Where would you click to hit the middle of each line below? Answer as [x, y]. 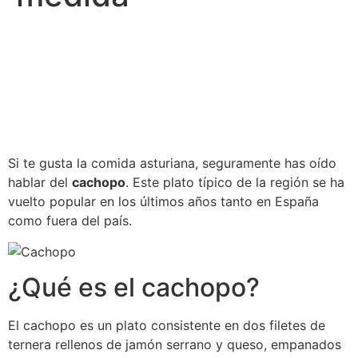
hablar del [40, 183]
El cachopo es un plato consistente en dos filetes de [167, 326]
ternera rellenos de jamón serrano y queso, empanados [175, 345]
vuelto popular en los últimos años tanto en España [163, 202]
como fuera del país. [70, 221]
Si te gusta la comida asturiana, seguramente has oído [172, 163]
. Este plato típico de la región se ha [235, 183]
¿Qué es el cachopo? [134, 288]
